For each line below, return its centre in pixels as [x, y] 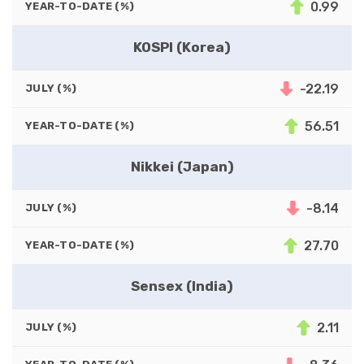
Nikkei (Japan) [182, 166]
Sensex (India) [182, 286]
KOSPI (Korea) [182, 47]
